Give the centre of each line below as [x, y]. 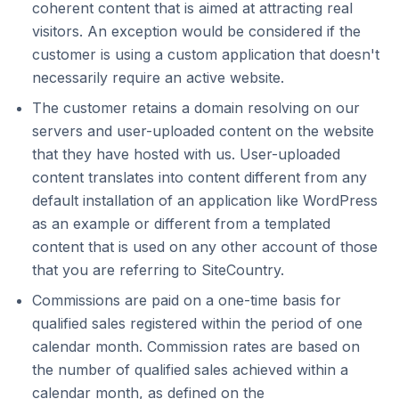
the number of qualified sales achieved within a [190, 370]
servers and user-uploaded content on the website [203, 131]
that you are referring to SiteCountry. [158, 270]
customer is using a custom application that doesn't [206, 54]
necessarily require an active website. [158, 77]
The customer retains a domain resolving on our [196, 108]
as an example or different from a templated [181, 224]
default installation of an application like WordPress [205, 200]
